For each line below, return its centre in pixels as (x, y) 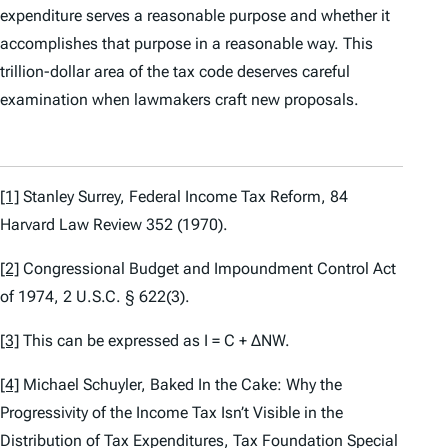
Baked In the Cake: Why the (246, 385)
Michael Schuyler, (84, 385)
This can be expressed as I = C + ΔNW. (154, 341)
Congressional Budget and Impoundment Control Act (207, 269)
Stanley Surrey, (74, 197)
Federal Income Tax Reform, (227, 197)
